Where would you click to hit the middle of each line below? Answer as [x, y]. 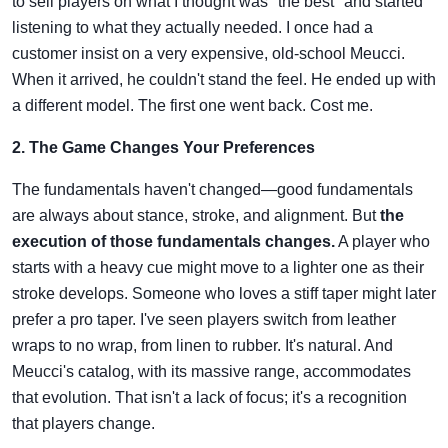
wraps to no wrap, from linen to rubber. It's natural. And [202, 345]
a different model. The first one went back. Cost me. [192, 105]
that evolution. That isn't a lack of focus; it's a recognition [209, 397]
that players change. [83, 423]
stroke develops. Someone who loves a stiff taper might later [224, 293]
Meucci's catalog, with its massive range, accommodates [211, 371]
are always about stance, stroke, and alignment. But [196, 215]
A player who [382, 241]
